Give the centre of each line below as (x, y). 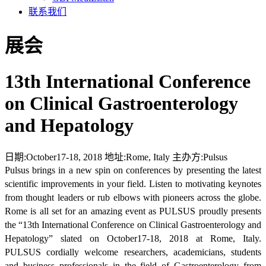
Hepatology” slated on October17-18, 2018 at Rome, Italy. (133, 239)
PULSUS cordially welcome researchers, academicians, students (133, 252)
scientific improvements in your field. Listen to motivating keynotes (133, 184)
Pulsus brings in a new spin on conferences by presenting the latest (133, 170)
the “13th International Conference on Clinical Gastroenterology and (133, 225)
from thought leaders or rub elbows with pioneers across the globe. (133, 198)
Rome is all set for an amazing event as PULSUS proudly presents (133, 211)
